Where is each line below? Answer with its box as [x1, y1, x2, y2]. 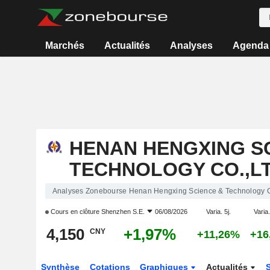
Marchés [45, 40, 85, 51]
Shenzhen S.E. [101, 208, 145, 215]
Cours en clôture [48, 208, 101, 215]
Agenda [232, 40, 269, 51]
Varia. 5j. [206, 208, 231, 215]
